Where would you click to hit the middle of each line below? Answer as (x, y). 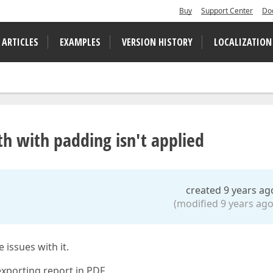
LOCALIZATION (243, 42)
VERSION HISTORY (157, 42)
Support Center (227, 11)
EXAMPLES (80, 42)
